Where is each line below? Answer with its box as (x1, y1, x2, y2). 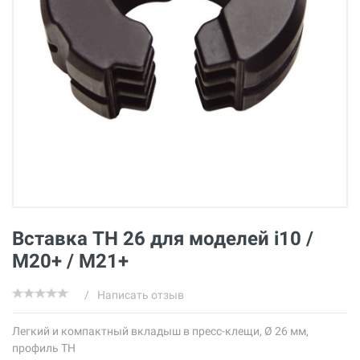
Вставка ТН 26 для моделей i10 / (12, 227, 313, 250)
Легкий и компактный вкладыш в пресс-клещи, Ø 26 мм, (12, 324, 309, 337)
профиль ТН (12, 341, 76, 354)
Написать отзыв (97, 288, 184, 301)
